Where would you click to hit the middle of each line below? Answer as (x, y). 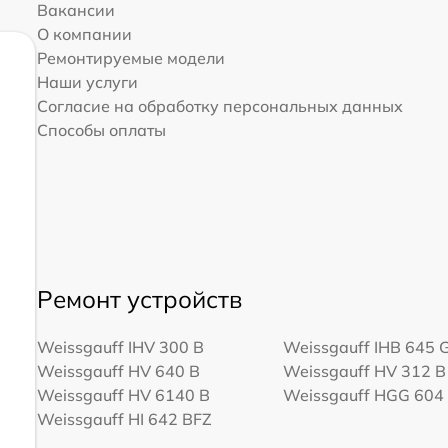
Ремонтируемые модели (130, 58)
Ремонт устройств (139, 298)
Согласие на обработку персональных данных (219, 106)
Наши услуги (87, 82)
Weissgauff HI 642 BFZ (124, 418)
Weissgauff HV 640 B (118, 370)
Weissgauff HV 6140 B (123, 394)
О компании (84, 34)
